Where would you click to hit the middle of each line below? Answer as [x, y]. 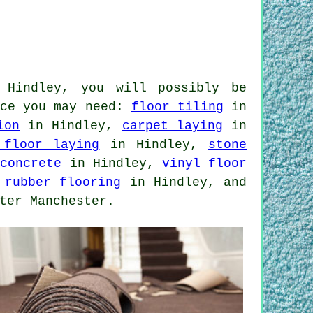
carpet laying [172, 125]
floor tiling [177, 107]
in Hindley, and [184, 182]
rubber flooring [63, 182]
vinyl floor [204, 163]
